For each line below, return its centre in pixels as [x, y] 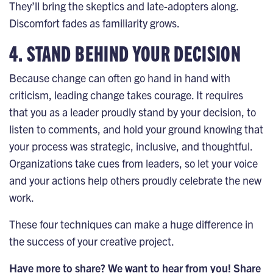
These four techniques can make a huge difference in [131, 224]
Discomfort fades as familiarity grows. [94, 23]
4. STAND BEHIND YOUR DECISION [125, 52]
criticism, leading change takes [82, 94]
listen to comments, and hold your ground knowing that [136, 129]
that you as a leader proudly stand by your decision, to [133, 112]
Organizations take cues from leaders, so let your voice [133, 163]
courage [173, 94]
